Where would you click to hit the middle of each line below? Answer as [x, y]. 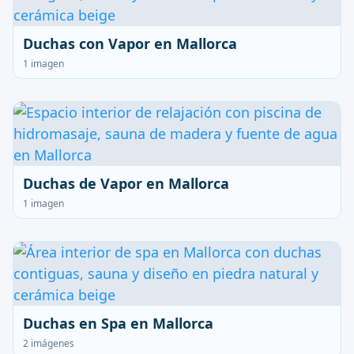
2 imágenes [49, 343]
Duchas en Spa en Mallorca [118, 323]
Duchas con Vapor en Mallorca [130, 43]
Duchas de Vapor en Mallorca [126, 183]
